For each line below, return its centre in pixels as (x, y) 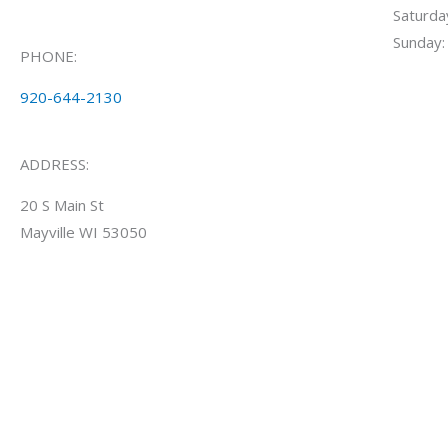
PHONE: (48, 55)
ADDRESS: (54, 163)
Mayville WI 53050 (85, 231)
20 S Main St (62, 204)
